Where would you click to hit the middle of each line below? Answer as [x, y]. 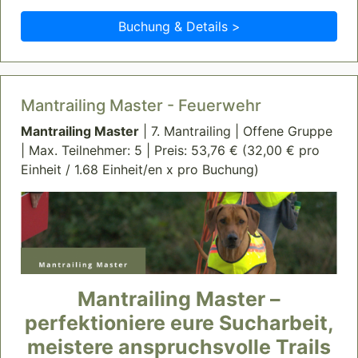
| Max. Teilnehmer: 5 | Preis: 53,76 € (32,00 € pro [170, 151]
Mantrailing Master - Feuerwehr [141, 106]
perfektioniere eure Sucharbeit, [179, 323]
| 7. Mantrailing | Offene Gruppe [236, 131]
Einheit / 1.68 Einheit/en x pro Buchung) [140, 170]
